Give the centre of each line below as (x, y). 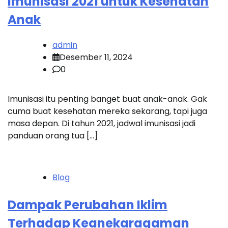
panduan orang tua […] (53, 135)
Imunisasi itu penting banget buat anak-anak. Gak (107, 99)
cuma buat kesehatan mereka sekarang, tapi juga (107, 111)
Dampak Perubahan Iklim (88, 205)
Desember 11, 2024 (96, 57)
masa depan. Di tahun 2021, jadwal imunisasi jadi (102, 123)
